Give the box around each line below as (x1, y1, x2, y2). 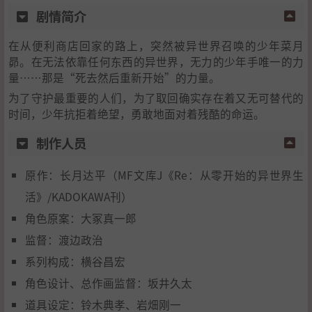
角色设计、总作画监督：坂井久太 (25, 274, 192, 290)
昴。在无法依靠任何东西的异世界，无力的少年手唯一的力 (8, 53, 304, 69)
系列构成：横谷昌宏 (25, 253, 125, 269)
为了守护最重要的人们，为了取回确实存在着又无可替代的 (8, 89, 304, 105)
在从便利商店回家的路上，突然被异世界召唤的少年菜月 (8, 37, 304, 53)
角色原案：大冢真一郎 (25, 210, 136, 226)
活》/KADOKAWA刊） (25, 188, 132, 204)
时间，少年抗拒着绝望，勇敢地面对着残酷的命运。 (8, 105, 265, 121)
